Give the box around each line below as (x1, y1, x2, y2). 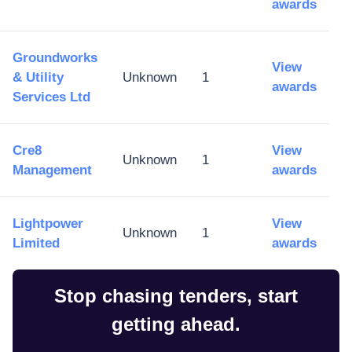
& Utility (13, 70, 64, 85)
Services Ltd (13, 90, 90, 104)
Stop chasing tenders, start (54, 285, 298, 306)
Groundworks (13, 50, 97, 65)
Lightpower (13, 216, 83, 231)
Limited (13, 236, 60, 251)
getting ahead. (112, 313, 240, 335)
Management (13, 163, 92, 178)
